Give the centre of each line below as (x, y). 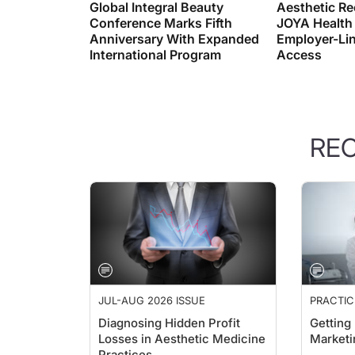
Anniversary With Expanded (174, 23)
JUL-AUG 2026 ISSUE (152, 284)
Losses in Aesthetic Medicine (182, 323)
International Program (155, 39)
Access (299, 39)
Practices (125, 339)
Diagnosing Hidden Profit (169, 307)
